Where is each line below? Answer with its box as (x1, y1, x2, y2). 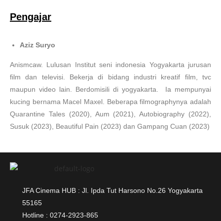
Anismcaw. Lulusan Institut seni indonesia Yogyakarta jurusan (10, 61, 211, 69)
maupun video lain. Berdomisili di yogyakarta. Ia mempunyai (10, 85, 211, 93)
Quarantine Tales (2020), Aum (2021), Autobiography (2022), (10, 110, 211, 118)
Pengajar (10, 11, 51, 22)
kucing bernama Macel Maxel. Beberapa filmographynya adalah (10, 98, 211, 106)
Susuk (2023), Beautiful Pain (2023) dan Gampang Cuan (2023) (10, 122, 210, 130)
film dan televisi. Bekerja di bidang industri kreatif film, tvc (10, 73, 211, 81)
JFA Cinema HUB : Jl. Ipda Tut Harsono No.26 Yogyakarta (22, 186, 203, 194)
